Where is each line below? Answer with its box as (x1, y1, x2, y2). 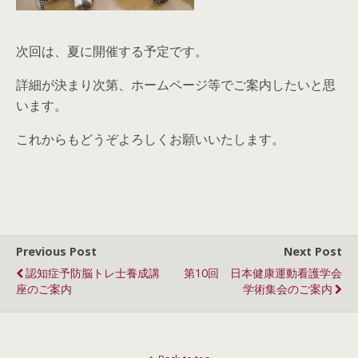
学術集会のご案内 (243, 281, 332, 296)
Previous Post (16, 244, 97, 259)
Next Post (284, 244, 342, 259)
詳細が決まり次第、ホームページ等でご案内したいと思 (16, 76, 336, 93)
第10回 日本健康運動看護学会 (184, 265, 342, 280)
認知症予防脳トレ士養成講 (26, 265, 160, 280)
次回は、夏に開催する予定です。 (16, 42, 208, 60)
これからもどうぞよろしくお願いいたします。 (16, 130, 284, 148)
